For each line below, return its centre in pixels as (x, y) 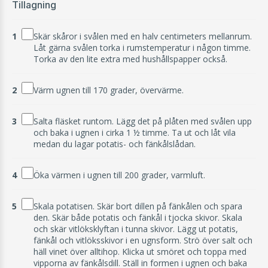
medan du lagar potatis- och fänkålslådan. (115, 144)
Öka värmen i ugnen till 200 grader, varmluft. (119, 175)
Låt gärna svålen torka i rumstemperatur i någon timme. (142, 48)
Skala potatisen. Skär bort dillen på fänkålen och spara (138, 206)
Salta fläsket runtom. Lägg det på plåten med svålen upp (143, 121)
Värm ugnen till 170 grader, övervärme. (109, 90)
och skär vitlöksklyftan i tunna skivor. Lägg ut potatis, (136, 229)
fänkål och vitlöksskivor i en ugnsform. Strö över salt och (143, 240)
